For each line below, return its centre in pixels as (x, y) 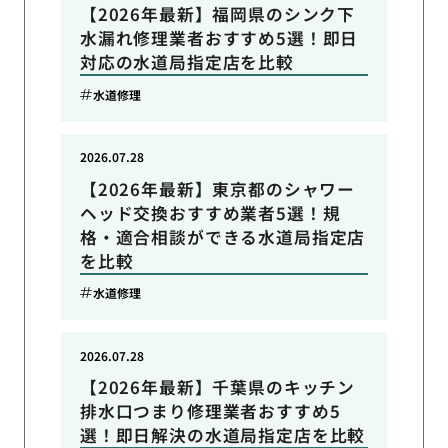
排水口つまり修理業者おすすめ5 (210, 411)
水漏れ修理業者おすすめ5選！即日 (219, 37)
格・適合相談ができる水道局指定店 (222, 236)
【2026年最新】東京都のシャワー (217, 188)
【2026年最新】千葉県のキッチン (217, 387)
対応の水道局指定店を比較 (186, 61)
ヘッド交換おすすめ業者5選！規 (210, 212)
